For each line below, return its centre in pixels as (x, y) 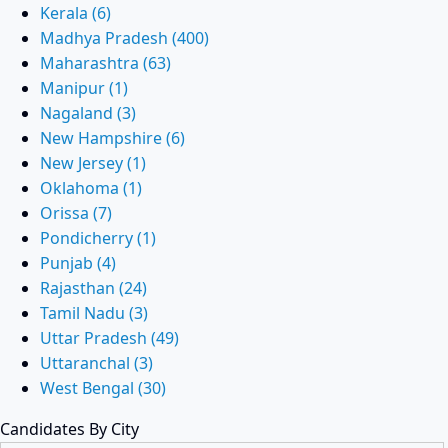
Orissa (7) (76, 213)
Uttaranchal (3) (96, 363)
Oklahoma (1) (91, 188)
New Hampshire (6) (112, 138)
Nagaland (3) (88, 113)
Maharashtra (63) (105, 63)
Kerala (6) (75, 13)
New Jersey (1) (93, 163)
